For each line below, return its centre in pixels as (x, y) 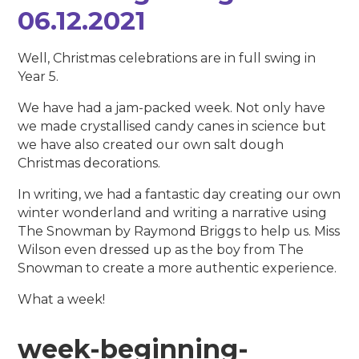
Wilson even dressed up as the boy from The (161, 250)
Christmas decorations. (89, 163)
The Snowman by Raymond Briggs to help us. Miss (179, 232)
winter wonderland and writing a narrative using (173, 213)
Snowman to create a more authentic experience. (177, 268)
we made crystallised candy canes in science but (172, 127)
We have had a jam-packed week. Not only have (172, 108)
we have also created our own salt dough (151, 145)
